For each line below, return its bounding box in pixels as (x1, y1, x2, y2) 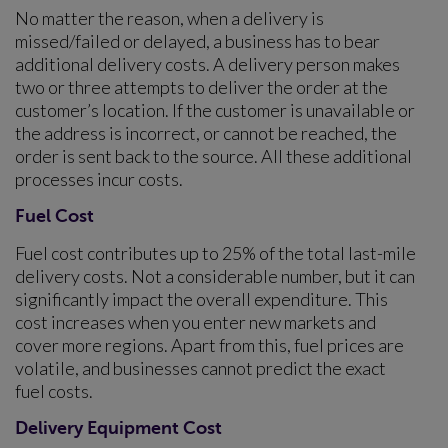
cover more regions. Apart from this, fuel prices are (15, 333, 404, 356)
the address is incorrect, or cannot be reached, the (15, 121, 397, 144)
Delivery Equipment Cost (15, 417, 222, 438)
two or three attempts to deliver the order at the (15, 75, 388, 98)
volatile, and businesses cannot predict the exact (15, 356, 386, 379)
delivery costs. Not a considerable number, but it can (15, 264, 415, 287)
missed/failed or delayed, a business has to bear (15, 29, 380, 52)
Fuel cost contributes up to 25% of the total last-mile (15, 241, 416, 264)
